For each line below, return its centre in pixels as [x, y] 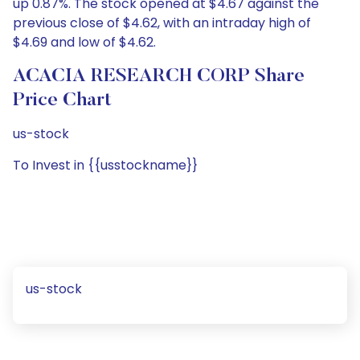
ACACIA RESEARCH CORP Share [159, 76]
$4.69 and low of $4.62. [84, 42]
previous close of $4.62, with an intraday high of [162, 23]
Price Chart [62, 100]
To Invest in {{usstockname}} [105, 165]
